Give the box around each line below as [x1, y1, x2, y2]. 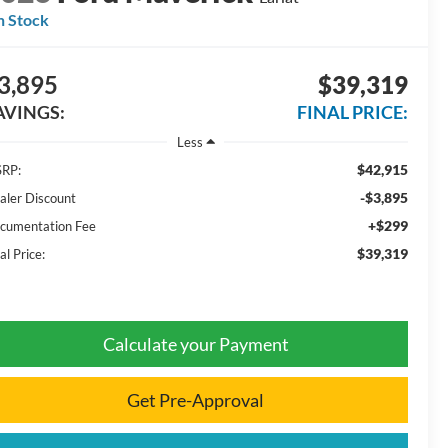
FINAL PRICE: [296, 101, 408, 124]
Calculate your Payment [102, 333, 289, 356]
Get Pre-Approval [127, 389, 264, 412]
